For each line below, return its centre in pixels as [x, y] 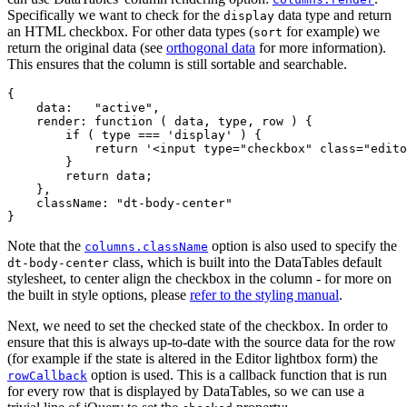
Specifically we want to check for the [115, 15]
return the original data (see [87, 48]
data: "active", [84, 108]
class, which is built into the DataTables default [245, 263]
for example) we [331, 32]
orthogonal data [211, 48]
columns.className [146, 247]
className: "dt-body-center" [120, 203]
